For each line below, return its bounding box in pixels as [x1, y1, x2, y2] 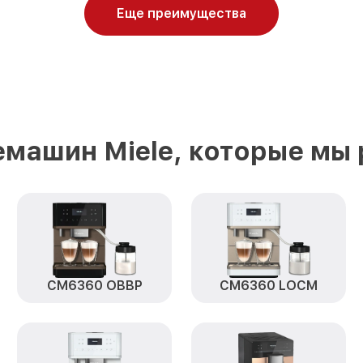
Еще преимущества [117, 6, 246, 21]
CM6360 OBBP [46, 278, 143, 293]
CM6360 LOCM [219, 278, 318, 293]
